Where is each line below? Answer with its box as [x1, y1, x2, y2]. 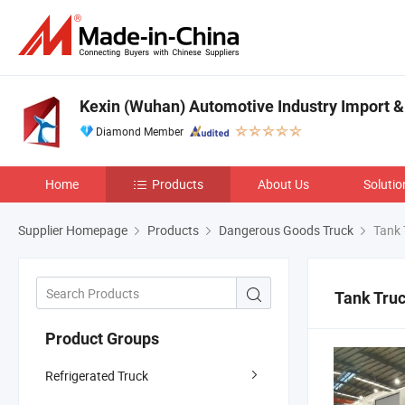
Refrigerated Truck [45, 366, 148, 384]
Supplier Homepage [18, 221, 127, 239]
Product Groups [45, 328, 159, 348]
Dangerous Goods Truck [219, 221, 353, 239]
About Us [258, 175, 309, 193]
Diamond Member [96, 124, 184, 138]
